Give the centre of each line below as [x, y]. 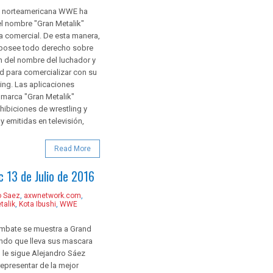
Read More [73, 148]
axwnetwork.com [52, 195]
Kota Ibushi [37, 204]
